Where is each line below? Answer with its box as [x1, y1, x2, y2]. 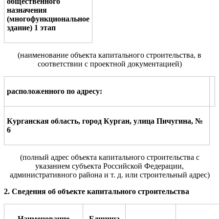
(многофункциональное [7, 14, 89, 23]
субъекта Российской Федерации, [72, 161, 184, 170]
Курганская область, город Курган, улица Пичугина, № [7, 116, 203, 125]
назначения [7, 5, 47, 14]
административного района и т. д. [9, 170, 123, 179]
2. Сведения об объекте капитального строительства [4, 187, 189, 196]
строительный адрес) [139, 170, 210, 179]
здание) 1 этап [7, 23, 56, 32]
